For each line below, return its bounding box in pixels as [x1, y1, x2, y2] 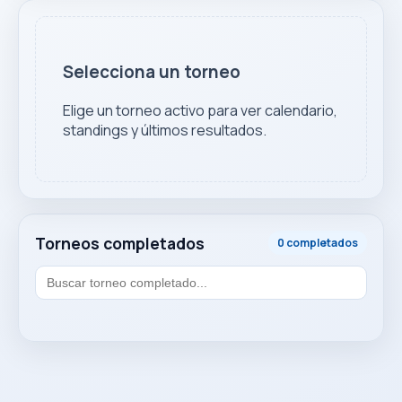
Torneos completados [35, 232, 205, 254]
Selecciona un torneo [63, 60, 240, 84]
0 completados [277, 235, 358, 251]
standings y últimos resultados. [63, 120, 267, 141]
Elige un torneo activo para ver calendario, [63, 100, 337, 121]
